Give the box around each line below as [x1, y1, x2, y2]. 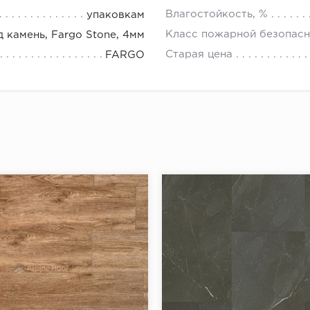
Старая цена [165, 50, 232, 60]
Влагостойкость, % [165, 10, 268, 19]
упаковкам [86, 10, 145, 20]
